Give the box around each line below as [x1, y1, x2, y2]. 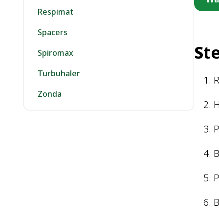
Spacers [38, 27, 67, 38]
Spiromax [38, 47, 73, 58]
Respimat [38, 6, 73, 17]
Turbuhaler [38, 68, 80, 79]
